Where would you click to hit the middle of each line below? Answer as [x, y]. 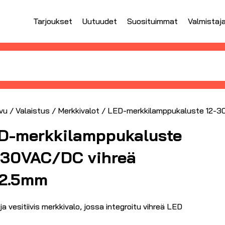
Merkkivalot [79, 110]
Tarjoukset [53, 21]
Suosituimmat [152, 21]
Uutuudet [100, 21]
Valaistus [33, 110]
